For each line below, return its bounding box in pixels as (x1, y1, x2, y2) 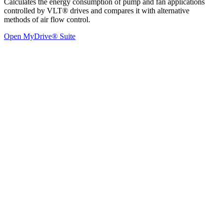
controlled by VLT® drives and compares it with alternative (4, 6, 189, 15)
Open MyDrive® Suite (4, 32, 75, 41)
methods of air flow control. (4, 15, 90, 24)
